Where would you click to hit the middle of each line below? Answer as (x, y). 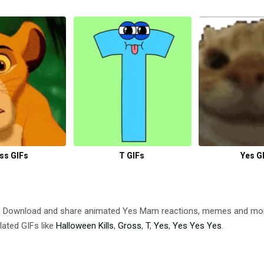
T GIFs (132, 155)
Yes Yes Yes (197, 225)
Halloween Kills (85, 225)
